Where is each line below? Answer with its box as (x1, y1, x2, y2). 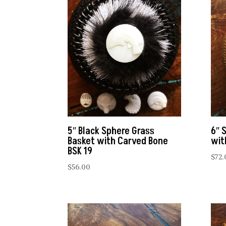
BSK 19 (68, 144, 93, 159)
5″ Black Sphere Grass (68, 124, 155, 139)
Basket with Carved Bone (68, 134, 168, 149)
